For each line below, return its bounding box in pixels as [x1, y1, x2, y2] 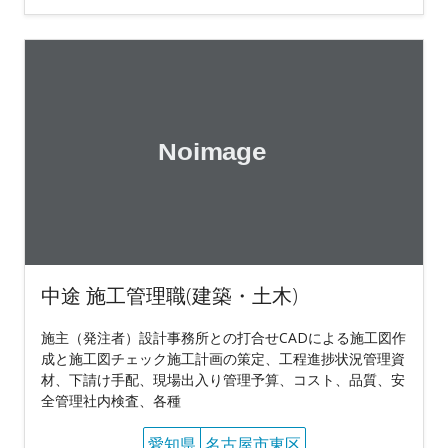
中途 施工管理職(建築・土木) [41, 281, 298, 309]
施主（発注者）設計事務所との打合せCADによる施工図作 [41, 327, 406, 347]
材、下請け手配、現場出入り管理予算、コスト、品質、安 [41, 369, 405, 389]
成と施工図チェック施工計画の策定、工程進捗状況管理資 [41, 348, 405, 368]
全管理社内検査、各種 [41, 390, 181, 410]
